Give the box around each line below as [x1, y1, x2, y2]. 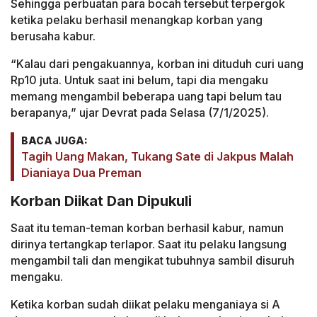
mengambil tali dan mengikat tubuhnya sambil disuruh [11, 253, 294, 268]
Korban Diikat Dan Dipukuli [11, 192, 192, 209]
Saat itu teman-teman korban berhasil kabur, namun [11, 221, 284, 236]
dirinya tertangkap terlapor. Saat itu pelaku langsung [11, 237, 287, 252]
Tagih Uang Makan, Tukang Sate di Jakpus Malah [21, 149, 294, 164]
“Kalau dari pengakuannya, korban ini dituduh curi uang [11, 57, 304, 71]
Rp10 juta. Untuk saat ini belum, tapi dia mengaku [11, 73, 268, 88]
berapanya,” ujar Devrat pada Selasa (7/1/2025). [11, 105, 269, 120]
